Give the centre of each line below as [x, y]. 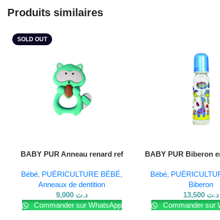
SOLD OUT [32, 39]
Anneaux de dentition [72, 185]
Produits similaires [55, 12]
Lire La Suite [32, 153]
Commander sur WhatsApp [77, 205]
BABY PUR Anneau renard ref [72, 154]
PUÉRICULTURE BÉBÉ [81, 174]
